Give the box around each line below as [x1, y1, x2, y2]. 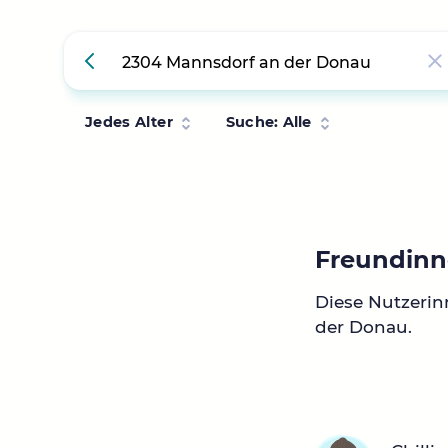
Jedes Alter [85, 113, 173, 131]
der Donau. [315, 317, 413, 338]
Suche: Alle [225, 113, 312, 131]
